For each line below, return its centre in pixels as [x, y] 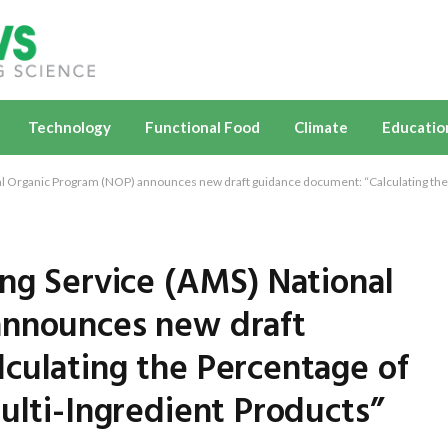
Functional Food [202, 127]
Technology [69, 127]
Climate [321, 127]
